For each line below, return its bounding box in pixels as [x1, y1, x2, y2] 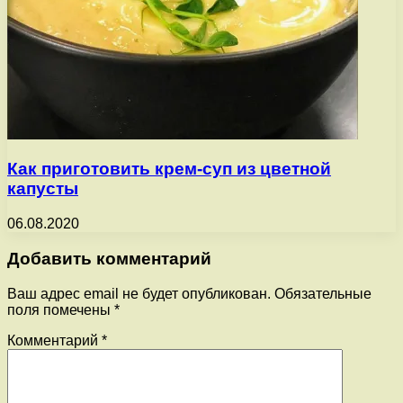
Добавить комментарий [7, 248, 211, 268]
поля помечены [7, 301, 114, 318]
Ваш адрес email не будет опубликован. [7, 285, 271, 301]
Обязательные [274, 285, 372, 301]
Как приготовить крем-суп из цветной [7, 159, 331, 179]
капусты [7, 179, 78, 199]
